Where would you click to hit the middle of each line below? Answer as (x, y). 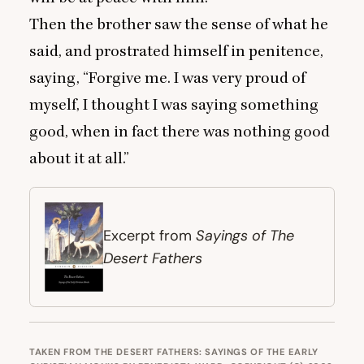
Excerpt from (149, 236)
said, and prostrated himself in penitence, (176, 51)
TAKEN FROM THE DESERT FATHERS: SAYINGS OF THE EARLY (174, 352)
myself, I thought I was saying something (174, 105)
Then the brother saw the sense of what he (179, 24)
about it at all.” (79, 158)
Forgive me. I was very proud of (197, 78)
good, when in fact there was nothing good (180, 132)
